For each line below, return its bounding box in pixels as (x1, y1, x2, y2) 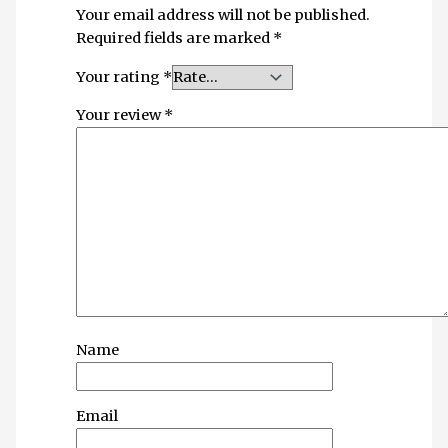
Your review (76, 106, 165, 125)
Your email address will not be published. (76, 6, 371, 25)
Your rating (76, 67, 164, 86)
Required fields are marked (76, 29, 274, 48)
